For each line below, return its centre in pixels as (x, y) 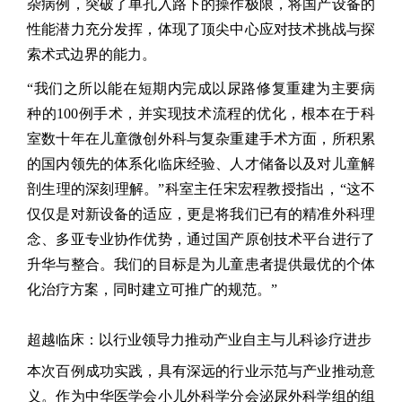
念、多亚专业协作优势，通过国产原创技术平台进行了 (201, 239)
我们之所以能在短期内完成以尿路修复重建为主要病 (204, 88)
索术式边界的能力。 (92, 54)
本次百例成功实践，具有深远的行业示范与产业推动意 (201, 371)
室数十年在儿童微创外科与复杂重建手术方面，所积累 (201, 138)
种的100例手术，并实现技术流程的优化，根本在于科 (201, 113)
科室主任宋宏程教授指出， (252, 188)
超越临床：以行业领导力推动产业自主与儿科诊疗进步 (199, 339)
